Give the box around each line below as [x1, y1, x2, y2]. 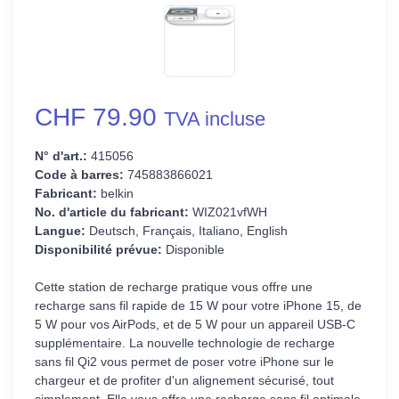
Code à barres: [35, 167, 124, 183]
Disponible [162, 242, 224, 257]
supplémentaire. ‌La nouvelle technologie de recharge [35, 336, 335, 351]
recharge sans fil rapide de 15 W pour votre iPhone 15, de [35, 298, 362, 313]
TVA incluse [164, 108, 265, 131]
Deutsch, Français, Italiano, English [85, 224, 288, 239]
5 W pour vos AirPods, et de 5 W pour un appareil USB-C [35, 317, 355, 332]
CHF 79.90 [35, 103, 164, 132]
